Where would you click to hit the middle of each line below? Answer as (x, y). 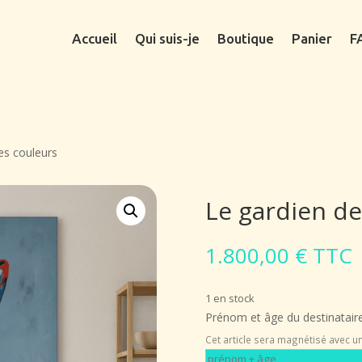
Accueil (94, 38)
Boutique (245, 38)
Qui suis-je (167, 38)
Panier (311, 38)
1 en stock (229, 298)
